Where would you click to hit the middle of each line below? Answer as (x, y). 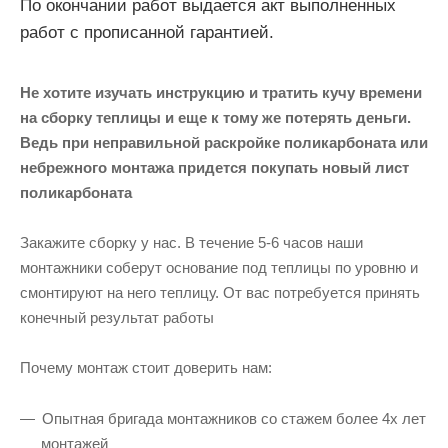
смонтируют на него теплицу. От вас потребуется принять (220, 292)
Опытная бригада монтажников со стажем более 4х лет (234, 418)
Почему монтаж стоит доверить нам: (146, 367)
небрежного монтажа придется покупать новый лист (214, 167)
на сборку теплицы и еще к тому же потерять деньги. (215, 117)
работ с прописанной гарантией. (147, 32)
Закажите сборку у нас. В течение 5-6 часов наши (191, 242)
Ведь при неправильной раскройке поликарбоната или (224, 142)
